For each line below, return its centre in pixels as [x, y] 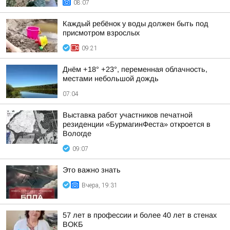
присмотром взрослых [101, 33]
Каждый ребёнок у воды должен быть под [136, 24]
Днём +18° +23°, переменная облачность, [135, 69]
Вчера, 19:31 [100, 185]
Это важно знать [92, 170]
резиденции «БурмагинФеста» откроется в [137, 124]
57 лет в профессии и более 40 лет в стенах [140, 215]
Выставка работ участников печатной [128, 115]
